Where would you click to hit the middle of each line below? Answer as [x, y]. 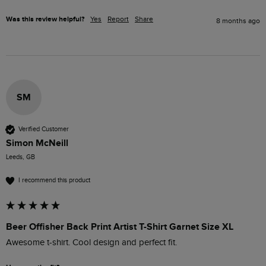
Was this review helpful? [45, 19]
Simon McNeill [37, 143]
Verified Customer [44, 129]
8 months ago [238, 20]
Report [118, 19]
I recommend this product [54, 180]
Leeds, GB [20, 157]
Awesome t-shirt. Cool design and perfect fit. [91, 242]
